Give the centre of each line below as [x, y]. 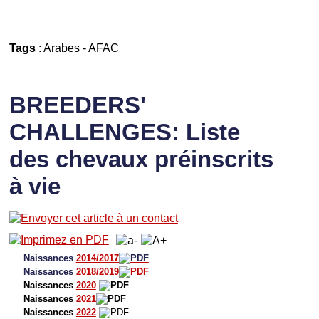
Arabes [61, 47]
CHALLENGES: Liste [124, 132]
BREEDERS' [77, 105]
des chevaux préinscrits [141, 159]
